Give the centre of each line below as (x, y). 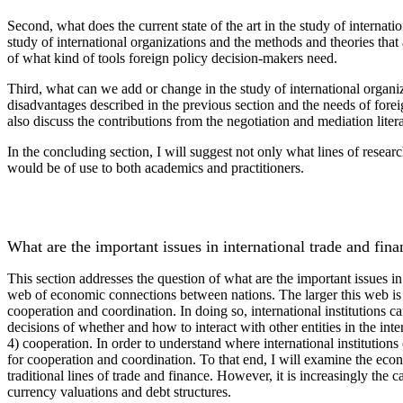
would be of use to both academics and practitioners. (156, 168)
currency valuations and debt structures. (119, 392)
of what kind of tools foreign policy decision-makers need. (172, 58)
